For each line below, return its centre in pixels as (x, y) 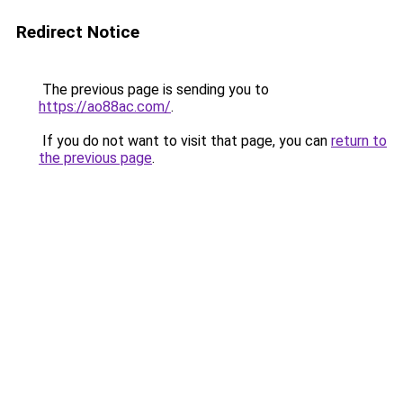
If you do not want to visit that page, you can (185, 141)
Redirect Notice (78, 32)
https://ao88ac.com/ (105, 107)
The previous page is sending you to (154, 90)
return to (359, 141)
